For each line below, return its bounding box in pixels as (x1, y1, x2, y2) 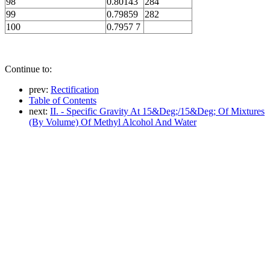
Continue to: (5, 64, 52, 74)
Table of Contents (29, 95, 96, 105)
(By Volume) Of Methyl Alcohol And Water (29, 117, 196, 127)
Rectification (51, 84, 99, 95)
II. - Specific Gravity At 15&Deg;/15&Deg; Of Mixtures (50, 106, 265, 116)
